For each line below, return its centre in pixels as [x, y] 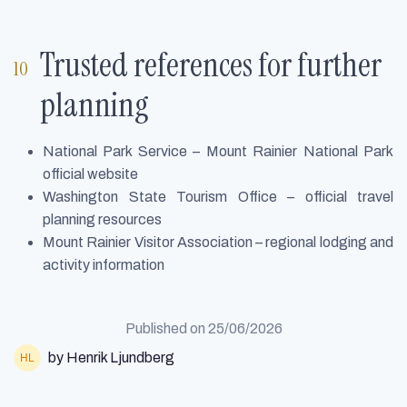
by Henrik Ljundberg [111, 358]
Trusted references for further [211, 65]
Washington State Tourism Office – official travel [218, 196]
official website [90, 174]
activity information [104, 264]
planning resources [102, 219]
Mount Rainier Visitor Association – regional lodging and [218, 242]
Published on [166, 328]
